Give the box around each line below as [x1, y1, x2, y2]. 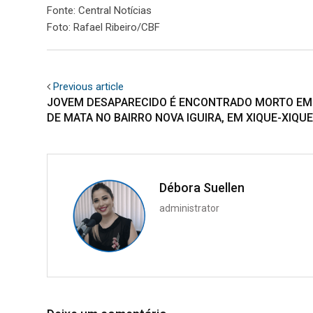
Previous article [53, 80, 124, 94]
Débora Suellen [159, 180, 245, 196]
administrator [159, 203, 219, 214]
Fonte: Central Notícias [47, 4, 152, 17]
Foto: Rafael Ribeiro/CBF [47, 21, 160, 34]
